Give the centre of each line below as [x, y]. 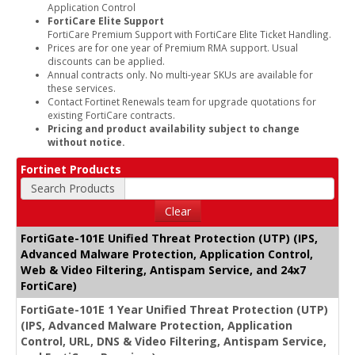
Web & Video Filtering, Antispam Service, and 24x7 [163, 269]
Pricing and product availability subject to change [174, 128]
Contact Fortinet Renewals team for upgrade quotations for [182, 101]
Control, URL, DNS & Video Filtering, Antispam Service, [174, 341]
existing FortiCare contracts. [111, 115]
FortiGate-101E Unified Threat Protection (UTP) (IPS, [169, 238]
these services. [82, 88]
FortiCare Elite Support [106, 20]
